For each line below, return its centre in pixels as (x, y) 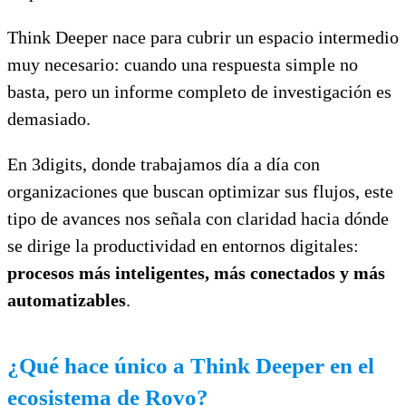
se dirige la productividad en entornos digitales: (183, 245)
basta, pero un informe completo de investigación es (199, 91)
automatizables (67, 300)
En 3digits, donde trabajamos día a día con (164, 164)
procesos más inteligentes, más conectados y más (196, 272)
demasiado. (49, 118)
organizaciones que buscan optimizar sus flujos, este (200, 191)
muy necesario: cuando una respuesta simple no (183, 64)
